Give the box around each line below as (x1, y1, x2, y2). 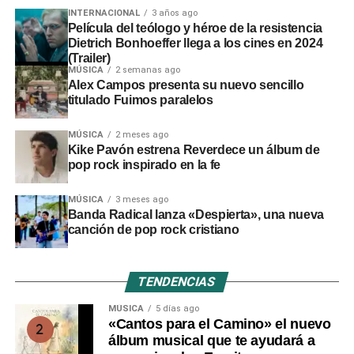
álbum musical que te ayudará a (107, 332, 315, 348)
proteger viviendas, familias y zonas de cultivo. (14, 13, 275, 27)
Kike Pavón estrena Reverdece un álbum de (67, 142, 320, 156)
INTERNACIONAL (67, 7, 140, 18)
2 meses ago (115, 129, 168, 140)
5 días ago (155, 303, 199, 314)
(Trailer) (67, 51, 111, 65)
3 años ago (151, 7, 198, 18)
